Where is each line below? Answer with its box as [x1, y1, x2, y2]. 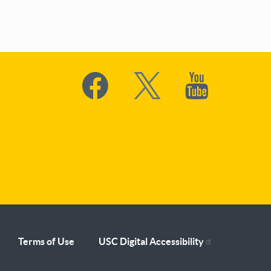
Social [82, 73, 114, 87]
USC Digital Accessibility [98, 235, 204, 247]
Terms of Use [18, 235, 74, 247]
